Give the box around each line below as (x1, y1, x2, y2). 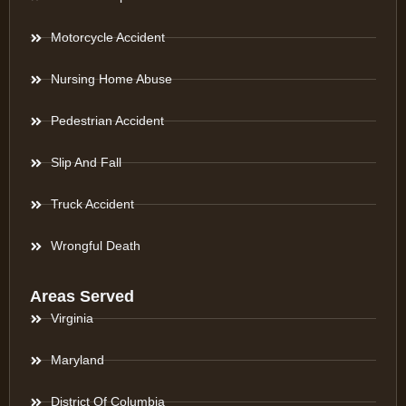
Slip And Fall (50, 155, 121, 170)
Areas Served (30, 287, 134, 306)
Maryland (50, 353, 104, 368)
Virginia (50, 311, 93, 326)
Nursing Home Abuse (50, 72, 172, 87)
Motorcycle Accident (50, 30, 165, 45)
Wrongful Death (50, 238, 140, 254)
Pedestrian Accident (50, 113, 164, 129)
